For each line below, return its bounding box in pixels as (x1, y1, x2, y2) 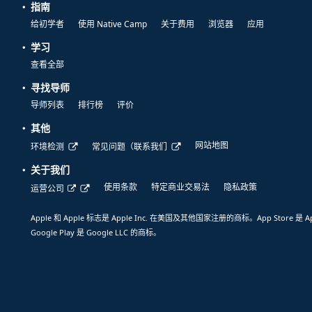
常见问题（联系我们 (92, 141, 167, 153)
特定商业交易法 (151, 181, 210, 194)
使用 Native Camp (78, 18, 147, 31)
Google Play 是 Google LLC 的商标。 (31, 227, 161, 238)
